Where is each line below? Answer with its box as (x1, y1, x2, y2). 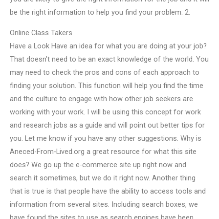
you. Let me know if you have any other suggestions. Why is (10, 133, 201, 143)
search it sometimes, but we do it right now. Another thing (10, 173, 196, 182)
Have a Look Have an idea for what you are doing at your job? (10, 41, 207, 50)
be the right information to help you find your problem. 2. (10, 8, 190, 17)
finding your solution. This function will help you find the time (10, 81, 203, 90)
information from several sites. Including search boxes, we (10, 199, 198, 209)
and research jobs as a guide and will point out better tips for (10, 120, 205, 130)
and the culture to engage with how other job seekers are (10, 94, 193, 103)
